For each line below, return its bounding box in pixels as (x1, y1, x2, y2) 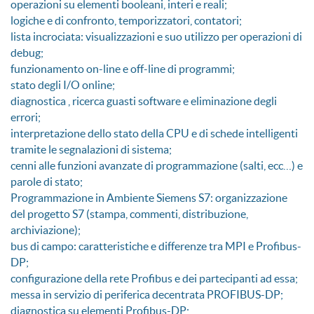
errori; (11, 111, 41, 124)
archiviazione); (11, 224, 81, 237)
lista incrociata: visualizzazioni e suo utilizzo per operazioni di (11, 30, 302, 43)
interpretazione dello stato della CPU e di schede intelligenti (11, 127, 298, 140)
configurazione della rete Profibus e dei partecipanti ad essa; (11, 272, 298, 285)
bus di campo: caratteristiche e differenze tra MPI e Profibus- (11, 240, 301, 253)
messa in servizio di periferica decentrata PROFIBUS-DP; (11, 288, 283, 301)
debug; (11, 46, 43, 60)
